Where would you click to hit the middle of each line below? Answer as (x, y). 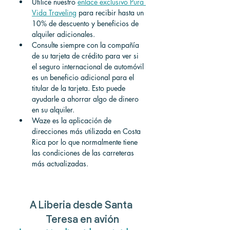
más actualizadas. (60, 163)
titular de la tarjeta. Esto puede (80, 88)
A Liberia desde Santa (82, 206)
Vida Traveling (54, 12)
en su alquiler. (53, 109)
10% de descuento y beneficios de (86, 23)
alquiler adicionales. (63, 34)
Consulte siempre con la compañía (87, 45)
